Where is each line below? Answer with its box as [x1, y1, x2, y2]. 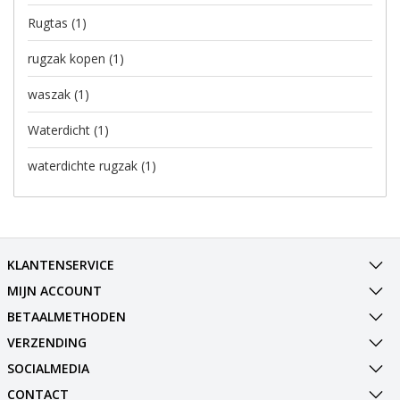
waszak [28, 85, 74, 103]
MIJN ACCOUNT [6, 281, 102, 299]
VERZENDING [6, 333, 87, 351]
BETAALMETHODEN [6, 307, 126, 325]
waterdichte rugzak [28, 156, 141, 174]
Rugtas [28, 13, 71, 31]
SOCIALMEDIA [6, 359, 89, 377]
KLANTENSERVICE [6, 255, 114, 273]
